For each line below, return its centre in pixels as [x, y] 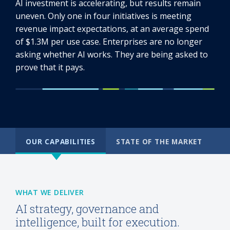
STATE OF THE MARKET [159, 141]
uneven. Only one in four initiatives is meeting [103, 16]
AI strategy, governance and [87, 209]
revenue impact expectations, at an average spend [112, 29]
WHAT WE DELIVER [50, 192]
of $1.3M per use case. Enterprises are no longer [109, 42]
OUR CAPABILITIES [61, 141]
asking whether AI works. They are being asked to [112, 54]
